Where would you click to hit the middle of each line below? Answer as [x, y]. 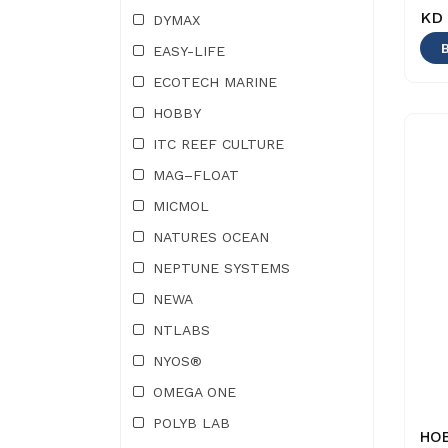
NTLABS [181, 330]
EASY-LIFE [189, 51]
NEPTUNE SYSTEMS [221, 268]
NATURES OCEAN [211, 237]
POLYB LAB [191, 423]
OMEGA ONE [194, 392]
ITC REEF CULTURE [218, 144]
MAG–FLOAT [196, 175]
